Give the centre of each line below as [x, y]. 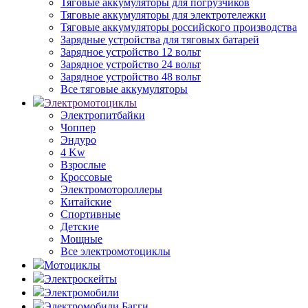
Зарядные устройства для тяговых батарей [160, 40]
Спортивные [90, 214]
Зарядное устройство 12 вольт [131, 52]
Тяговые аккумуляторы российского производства [179, 27]
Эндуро [78, 140]
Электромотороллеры [111, 189]
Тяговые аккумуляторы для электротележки [163, 15]
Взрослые [83, 165]
